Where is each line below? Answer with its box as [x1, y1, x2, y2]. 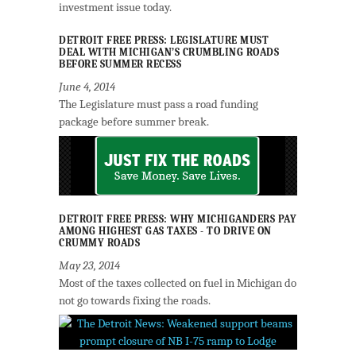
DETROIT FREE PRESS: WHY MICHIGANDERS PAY [59, 213, 296, 225]
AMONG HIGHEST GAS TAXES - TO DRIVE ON [59, 225, 272, 237]
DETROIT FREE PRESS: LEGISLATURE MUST [59, 34, 269, 46]
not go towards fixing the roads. [59, 293, 211, 308]
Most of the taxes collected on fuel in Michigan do [59, 276, 296, 290]
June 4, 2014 [59, 79, 115, 94]
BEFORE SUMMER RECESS [59, 58, 181, 70]
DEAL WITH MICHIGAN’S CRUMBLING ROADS [59, 46, 279, 58]
